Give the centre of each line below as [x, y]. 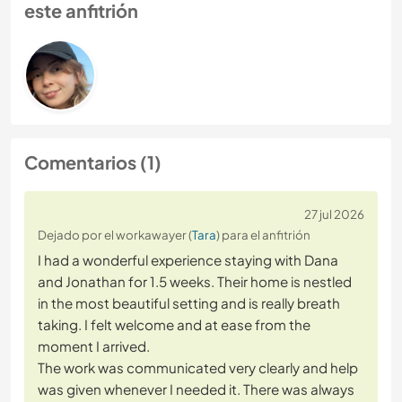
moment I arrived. [94, 346]
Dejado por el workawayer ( [115, 235]
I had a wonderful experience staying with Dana [188, 260]
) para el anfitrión [263, 235]
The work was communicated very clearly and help [198, 368]
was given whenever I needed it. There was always [196, 389]
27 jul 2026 [334, 214]
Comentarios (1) [93, 162]
